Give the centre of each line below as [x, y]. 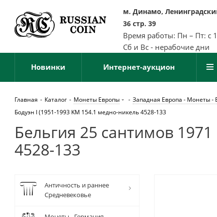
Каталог [56, 100]
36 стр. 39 [139, 23]
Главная [26, 100]
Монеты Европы [97, 100]
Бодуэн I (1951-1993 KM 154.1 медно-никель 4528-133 [90, 112]
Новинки [48, 67]
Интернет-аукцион [139, 67]
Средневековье [68, 195]
